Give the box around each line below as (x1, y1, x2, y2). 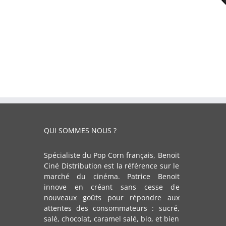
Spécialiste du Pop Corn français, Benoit (44, 150, 180, 160)
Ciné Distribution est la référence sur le (44, 161, 180, 171)
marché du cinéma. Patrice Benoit (44, 172, 180, 182)
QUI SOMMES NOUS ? (44, 126, 117, 136)
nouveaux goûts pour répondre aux (44, 193, 180, 203)
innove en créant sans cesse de (44, 182, 180, 192)
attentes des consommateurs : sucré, (44, 203, 180, 213)
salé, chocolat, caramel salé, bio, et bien (44, 214, 180, 224)
